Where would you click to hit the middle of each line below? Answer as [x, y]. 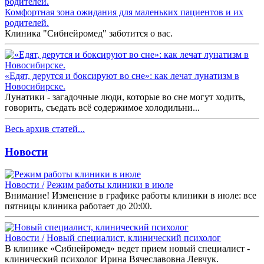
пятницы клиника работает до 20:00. [78, 206]
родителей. [27, 22]
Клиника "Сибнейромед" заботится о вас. [89, 33]
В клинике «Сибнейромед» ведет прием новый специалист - [127, 249]
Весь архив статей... [45, 128]
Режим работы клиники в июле [110, 185]
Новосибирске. [35, 86]
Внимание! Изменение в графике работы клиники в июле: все [131, 196]
